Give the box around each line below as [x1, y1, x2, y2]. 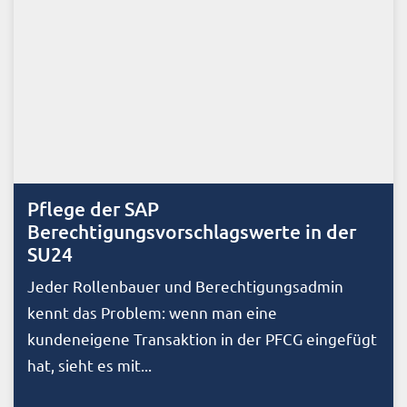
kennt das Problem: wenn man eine [27, 303, 277, 323]
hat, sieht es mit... [27, 355, 152, 375]
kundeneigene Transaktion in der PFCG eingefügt [27, 329, 377, 349]
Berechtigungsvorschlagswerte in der [27, 219, 356, 244]
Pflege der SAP [27, 196, 159, 222]
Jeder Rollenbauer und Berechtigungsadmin [27, 276, 343, 296]
